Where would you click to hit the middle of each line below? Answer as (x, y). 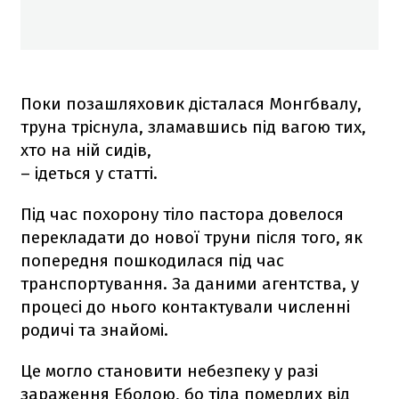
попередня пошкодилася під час (152, 260)
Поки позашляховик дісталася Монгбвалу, (191, 103)
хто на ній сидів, (86, 150)
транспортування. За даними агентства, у (190, 283)
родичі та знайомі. (94, 330)
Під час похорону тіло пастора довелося (182, 214)
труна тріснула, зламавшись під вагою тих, (193, 126)
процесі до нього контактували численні (185, 306)
